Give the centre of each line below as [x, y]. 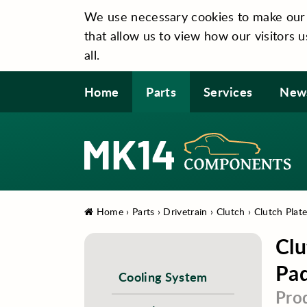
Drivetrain [185, 212]
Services [228, 91]
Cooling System [163, 277]
